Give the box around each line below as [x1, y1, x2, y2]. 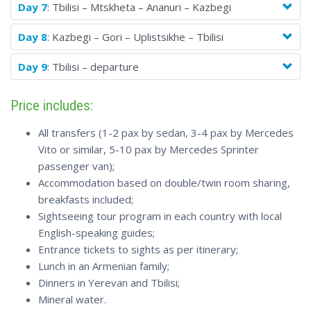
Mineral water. [38, 292, 106, 307]
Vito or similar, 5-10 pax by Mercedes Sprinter [38, 142, 259, 157]
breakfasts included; [38, 192, 133, 207]
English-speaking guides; [38, 226, 155, 240]
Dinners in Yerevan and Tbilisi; [38, 276, 180, 290]
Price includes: [10, 97, 93, 115]
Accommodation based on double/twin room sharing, [38, 176, 290, 190]
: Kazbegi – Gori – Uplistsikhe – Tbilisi [47, 30, 224, 44]
